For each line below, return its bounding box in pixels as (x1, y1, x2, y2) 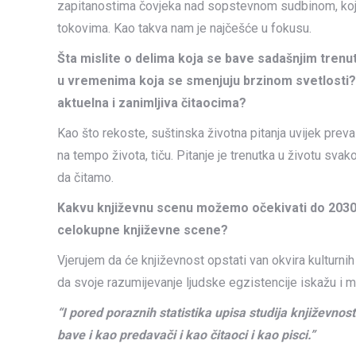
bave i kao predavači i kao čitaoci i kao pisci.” (57, 327, 315, 342)
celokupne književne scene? (57, 222, 228, 238)
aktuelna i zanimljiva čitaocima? (57, 95, 246, 110)
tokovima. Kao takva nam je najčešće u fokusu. (57, 21, 311, 36)
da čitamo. (57, 170, 114, 185)
